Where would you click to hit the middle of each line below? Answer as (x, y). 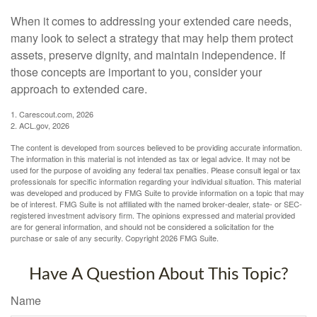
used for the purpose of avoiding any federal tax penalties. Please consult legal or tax (156, 169)
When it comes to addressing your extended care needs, (151, 21)
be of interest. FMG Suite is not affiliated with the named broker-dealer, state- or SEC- (156, 203)
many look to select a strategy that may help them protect (152, 38)
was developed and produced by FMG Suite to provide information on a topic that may (157, 192)
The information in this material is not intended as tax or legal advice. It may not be (150, 158)
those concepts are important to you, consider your (136, 71)
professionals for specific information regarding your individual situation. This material (156, 181)
